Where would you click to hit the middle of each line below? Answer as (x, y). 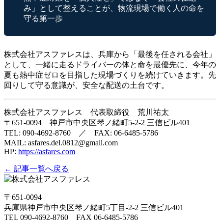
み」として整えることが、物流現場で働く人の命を (114, 8)
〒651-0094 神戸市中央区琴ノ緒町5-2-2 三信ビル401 (97, 122)
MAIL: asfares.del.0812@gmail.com (61, 142)
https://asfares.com (47, 151)
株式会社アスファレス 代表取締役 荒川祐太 (86, 112)
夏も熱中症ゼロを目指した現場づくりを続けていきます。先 (110, 75)
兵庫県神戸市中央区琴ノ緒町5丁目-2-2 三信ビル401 (94, 207)
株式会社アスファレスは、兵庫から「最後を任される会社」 (110, 54)
